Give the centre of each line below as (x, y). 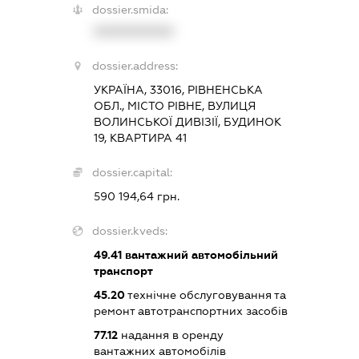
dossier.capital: (132, 172)
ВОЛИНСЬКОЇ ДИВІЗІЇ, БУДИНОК (187, 121)
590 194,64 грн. (136, 196)
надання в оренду (170, 335)
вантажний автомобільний (200, 254)
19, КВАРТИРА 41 (140, 137)
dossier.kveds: (129, 230)
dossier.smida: (130, 9)
